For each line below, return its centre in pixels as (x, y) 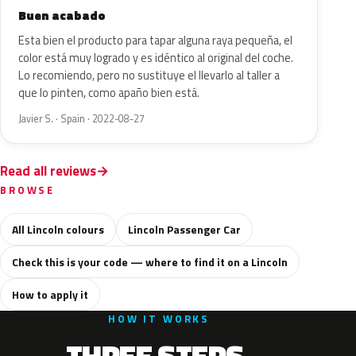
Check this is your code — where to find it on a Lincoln (150, 262)
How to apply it (50, 294)
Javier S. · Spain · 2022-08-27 (81, 119)
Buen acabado (62, 15)
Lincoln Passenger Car (184, 229)
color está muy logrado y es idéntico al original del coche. (156, 58)
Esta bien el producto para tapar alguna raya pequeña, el (155, 41)
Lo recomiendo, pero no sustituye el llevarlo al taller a (149, 75)
